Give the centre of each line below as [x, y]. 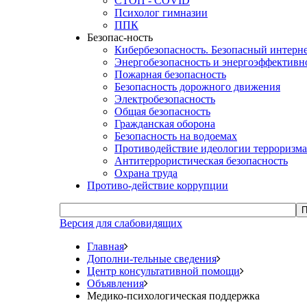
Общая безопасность [162, 111]
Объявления [115, 283]
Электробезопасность [165, 99]
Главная [106, 246]
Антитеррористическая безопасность [201, 161]
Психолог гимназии [161, 13]
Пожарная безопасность [170, 74]
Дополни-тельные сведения [152, 259]
